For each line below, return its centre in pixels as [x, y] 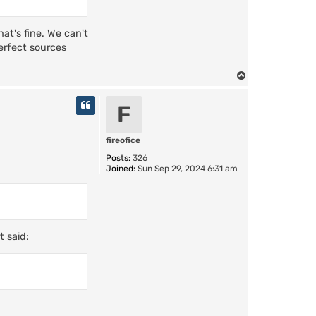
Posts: [118, 158]
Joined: [121, 169]
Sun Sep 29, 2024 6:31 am [187, 169]
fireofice [123, 141]
